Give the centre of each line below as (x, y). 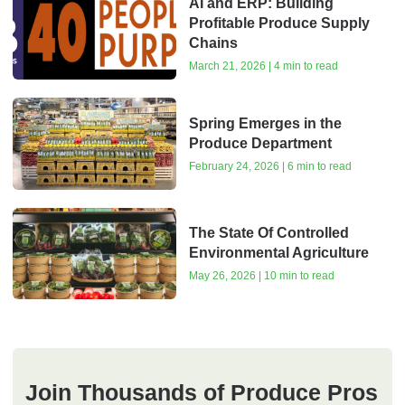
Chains (213, 43)
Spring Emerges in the (265, 123)
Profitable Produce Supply (279, 24)
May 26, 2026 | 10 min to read (261, 276)
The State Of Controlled (268, 233)
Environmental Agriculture (278, 253)
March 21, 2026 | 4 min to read (263, 66)
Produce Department (260, 143)
